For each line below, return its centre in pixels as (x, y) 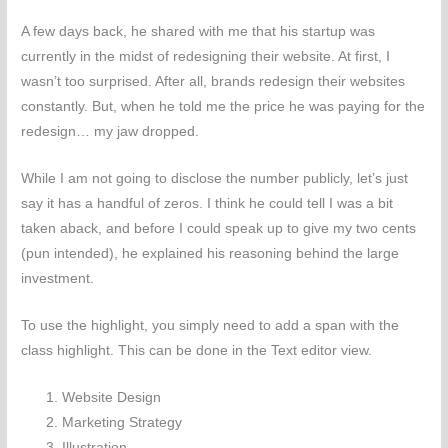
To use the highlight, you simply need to (148, 326)
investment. (58, 279)
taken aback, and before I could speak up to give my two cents (219, 229)
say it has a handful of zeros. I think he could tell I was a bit (207, 204)
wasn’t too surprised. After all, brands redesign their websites (213, 82)
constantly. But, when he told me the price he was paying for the (223, 107)
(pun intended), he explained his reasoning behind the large (210, 254)
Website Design (112, 398)
